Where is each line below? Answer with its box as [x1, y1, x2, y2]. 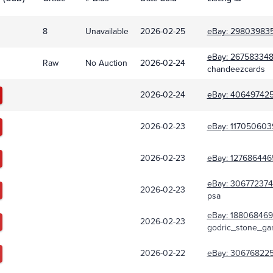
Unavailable [85, 25, 129, 38]
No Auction [85, 57, 127, 70]
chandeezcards [207, 63, 265, 76]
